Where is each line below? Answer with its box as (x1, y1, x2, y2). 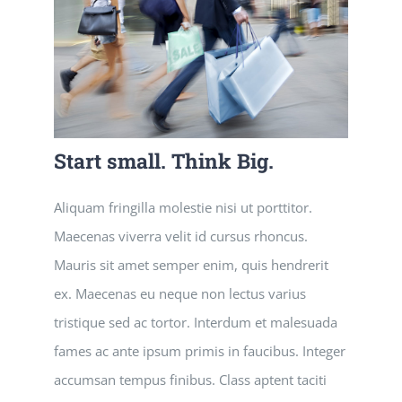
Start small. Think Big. (54, 147, 274, 175)
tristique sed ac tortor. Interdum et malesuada (54, 313, 337, 332)
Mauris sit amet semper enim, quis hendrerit (54, 256, 328, 275)
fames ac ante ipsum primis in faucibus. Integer (54, 342, 345, 361)
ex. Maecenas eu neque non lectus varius (54, 284, 306, 303)
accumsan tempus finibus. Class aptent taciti (54, 371, 327, 389)
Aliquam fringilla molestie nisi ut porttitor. (54, 198, 312, 217)
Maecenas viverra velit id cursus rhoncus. (54, 227, 308, 246)
